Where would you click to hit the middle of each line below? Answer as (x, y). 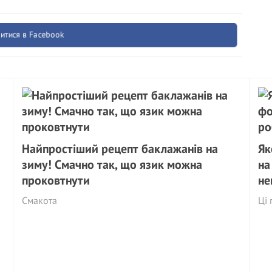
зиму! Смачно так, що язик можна (112, 165)
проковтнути (56, 180)
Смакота (40, 200)
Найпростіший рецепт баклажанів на (120, 149)
